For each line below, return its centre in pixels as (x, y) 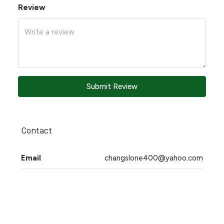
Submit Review (112, 86)
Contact (36, 130)
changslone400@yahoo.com (154, 158)
